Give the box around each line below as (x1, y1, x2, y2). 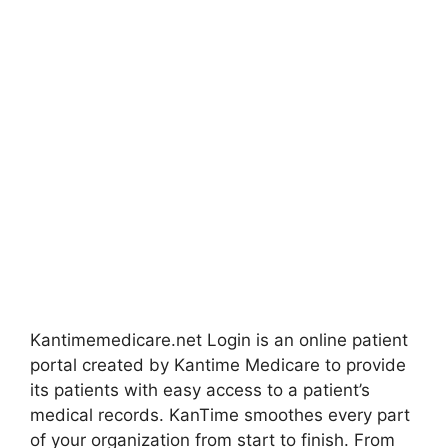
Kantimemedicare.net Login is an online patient (30, 330, 408, 350)
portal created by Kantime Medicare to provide (30, 355, 406, 375)
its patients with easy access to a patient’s (30, 380, 370, 400)
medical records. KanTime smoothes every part (30, 405, 410, 425)
